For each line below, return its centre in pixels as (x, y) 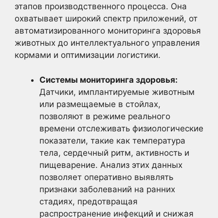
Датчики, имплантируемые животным (117, 92)
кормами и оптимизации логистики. (88, 55)
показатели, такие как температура (112, 140)
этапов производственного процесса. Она (101, 7)
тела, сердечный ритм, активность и (114, 153)
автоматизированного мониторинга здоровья (108, 31)
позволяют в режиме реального (105, 116)
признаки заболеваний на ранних (107, 189)
